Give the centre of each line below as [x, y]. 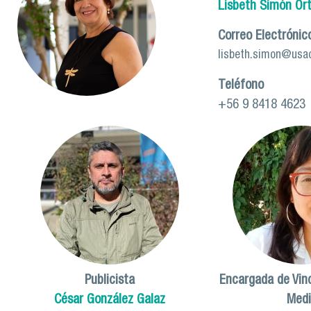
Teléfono [241, 86]
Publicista [110, 281]
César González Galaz [110, 301]
